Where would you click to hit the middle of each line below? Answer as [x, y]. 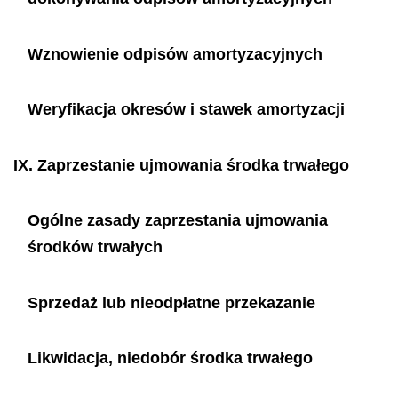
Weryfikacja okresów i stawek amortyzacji [186, 109]
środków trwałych [95, 247]
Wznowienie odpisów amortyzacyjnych [175, 54]
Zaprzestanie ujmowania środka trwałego [193, 165]
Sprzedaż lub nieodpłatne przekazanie [171, 302]
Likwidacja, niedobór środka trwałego [170, 358]
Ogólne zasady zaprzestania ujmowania [177, 220]
